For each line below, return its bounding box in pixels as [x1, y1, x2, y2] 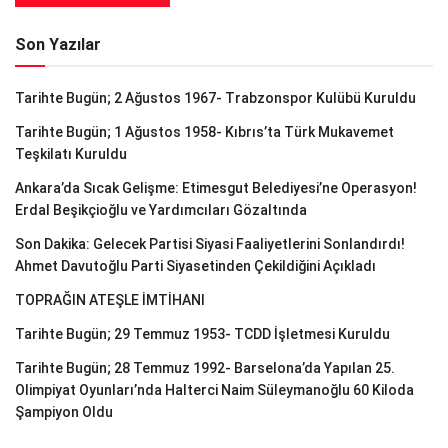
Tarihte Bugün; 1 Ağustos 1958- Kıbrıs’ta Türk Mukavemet [15, 124, 394, 141]
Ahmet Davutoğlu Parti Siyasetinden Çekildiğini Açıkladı [15, 258, 376, 275]
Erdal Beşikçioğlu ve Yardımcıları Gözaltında [15, 202, 307, 219]
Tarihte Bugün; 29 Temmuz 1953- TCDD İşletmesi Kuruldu [15, 326, 390, 343]
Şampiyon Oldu [15, 404, 113, 421]
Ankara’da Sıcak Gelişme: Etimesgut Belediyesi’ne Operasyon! [15, 180, 417, 197]
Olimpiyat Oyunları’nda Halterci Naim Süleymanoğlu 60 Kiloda [15, 382, 414, 399]
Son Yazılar [15, 35, 101, 55]
